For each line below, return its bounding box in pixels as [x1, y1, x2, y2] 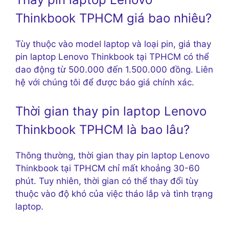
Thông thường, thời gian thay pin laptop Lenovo [15, 150, 210, 161]
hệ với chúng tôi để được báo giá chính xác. [15, 77, 194, 88]
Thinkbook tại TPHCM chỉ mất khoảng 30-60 [15, 163, 200, 173]
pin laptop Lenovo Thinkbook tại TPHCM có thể [15, 52, 209, 62]
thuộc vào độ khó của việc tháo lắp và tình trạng [15, 188, 213, 199]
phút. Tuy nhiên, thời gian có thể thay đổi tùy [15, 175, 198, 186]
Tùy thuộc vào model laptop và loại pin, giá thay [15, 39, 211, 50]
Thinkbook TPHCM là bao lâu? [15, 122, 190, 137]
